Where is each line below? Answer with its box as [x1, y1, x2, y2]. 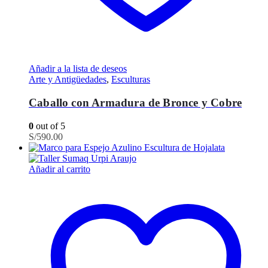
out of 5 [33, 120, 65, 131]
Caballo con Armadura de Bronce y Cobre [29, 96, 242, 109]
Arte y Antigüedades [29, 74, 106, 85]
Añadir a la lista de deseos [29, 63, 127, 74]
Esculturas [111, 74, 150, 85]
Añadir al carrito [29, 163, 90, 174]
